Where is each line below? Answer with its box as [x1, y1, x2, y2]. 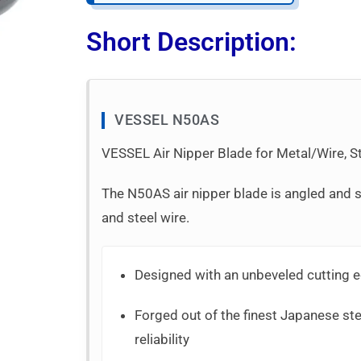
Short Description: [86, 26, 297, 57]
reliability [135, 330, 190, 347]
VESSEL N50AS [114, 111, 220, 128]
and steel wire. [102, 209, 190, 226]
